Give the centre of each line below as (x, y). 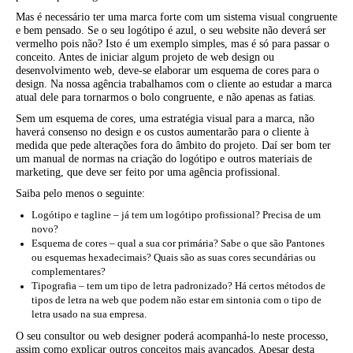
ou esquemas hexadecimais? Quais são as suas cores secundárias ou (174, 258)
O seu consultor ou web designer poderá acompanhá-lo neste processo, (172, 336)
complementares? (69, 272)
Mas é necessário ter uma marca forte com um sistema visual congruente (176, 17)
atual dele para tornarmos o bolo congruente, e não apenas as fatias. (166, 97)
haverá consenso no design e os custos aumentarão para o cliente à (162, 132)
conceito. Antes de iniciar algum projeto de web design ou (145, 57)
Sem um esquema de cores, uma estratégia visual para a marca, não (165, 119)
